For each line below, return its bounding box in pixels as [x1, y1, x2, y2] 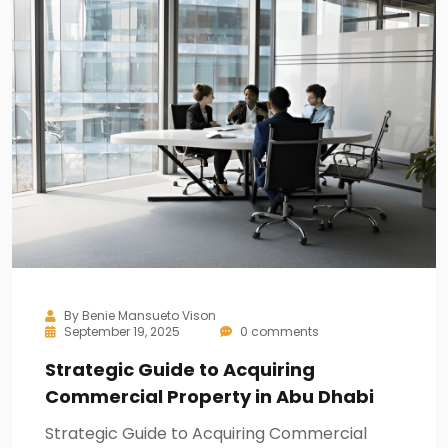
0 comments [237, 323, 319, 340]
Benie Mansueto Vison [82, 307, 216, 324]
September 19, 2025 [64, 323, 180, 340]
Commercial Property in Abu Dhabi [45, 384, 374, 409]
